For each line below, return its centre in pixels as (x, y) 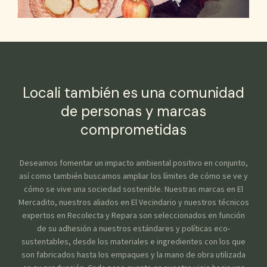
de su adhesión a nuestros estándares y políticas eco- (133, 229)
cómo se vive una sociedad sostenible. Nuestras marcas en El (133, 189)
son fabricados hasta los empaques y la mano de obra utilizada (133, 255)
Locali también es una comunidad (133, 93)
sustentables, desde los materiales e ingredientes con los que (133, 242)
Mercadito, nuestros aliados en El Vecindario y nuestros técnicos (133, 202)
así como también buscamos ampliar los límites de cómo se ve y (133, 176)
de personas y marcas (133, 111)
